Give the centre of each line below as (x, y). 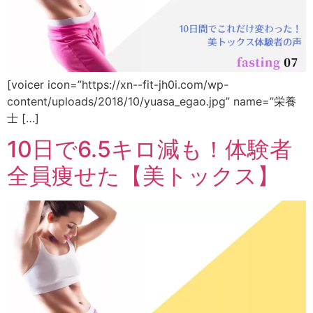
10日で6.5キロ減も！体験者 (150, 150)
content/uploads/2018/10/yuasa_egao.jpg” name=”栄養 (152, 102)
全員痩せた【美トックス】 (143, 176)
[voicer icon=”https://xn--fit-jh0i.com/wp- (118, 85)
